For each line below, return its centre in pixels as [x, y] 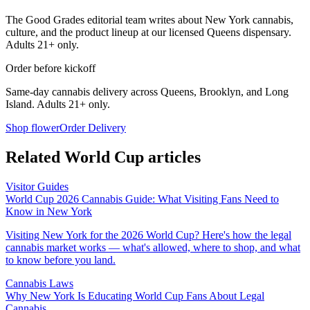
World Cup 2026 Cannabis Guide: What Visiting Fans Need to [142, 199]
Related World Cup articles [103, 157]
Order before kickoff [51, 68]
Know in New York [49, 211]
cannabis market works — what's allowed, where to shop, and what [153, 247]
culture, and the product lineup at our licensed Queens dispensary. [148, 32]
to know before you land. [61, 259]
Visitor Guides [37, 186]
